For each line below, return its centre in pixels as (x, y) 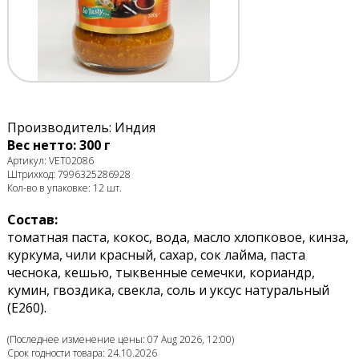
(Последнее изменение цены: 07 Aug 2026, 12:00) (120, 340)
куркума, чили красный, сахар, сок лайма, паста (156, 255)
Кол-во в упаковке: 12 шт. (64, 188)
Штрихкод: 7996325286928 (69, 175)
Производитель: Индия (81, 128)
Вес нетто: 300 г (58, 145)
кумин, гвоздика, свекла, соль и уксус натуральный (168, 290)
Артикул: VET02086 (50, 161)
